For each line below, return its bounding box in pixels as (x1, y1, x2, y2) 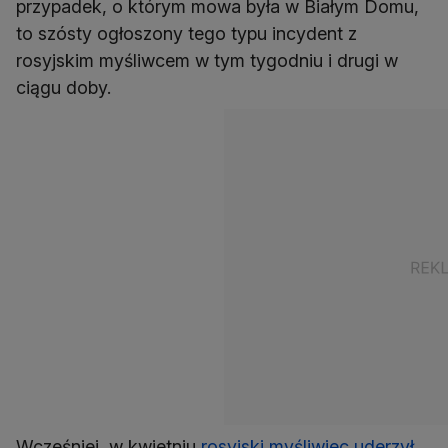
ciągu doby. (16, 77, 111, 99)
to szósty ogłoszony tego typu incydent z (16, 23, 357, 45)
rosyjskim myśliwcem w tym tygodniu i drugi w (16, 50, 398, 72)
